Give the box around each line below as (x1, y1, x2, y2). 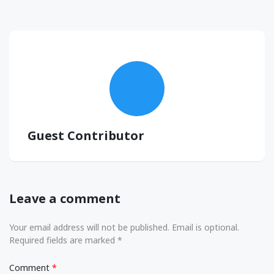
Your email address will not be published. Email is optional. (9, 221, 239, 233)
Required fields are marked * (9, 234, 122, 246)
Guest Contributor (28, 127, 144, 144)
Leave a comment (9, 190, 120, 207)
